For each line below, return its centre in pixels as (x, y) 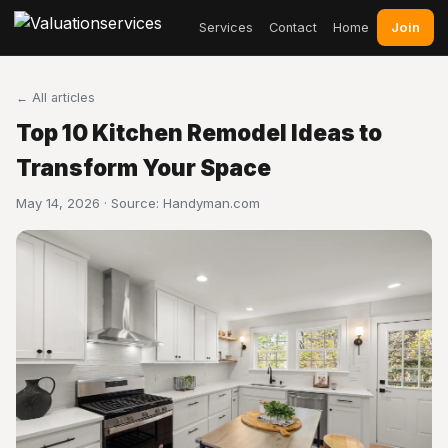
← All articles (55, 97)
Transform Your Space (143, 167)
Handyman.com (211, 203)
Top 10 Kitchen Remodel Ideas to (199, 132)
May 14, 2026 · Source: (89, 203)
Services (226, 27)
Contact (293, 27)
